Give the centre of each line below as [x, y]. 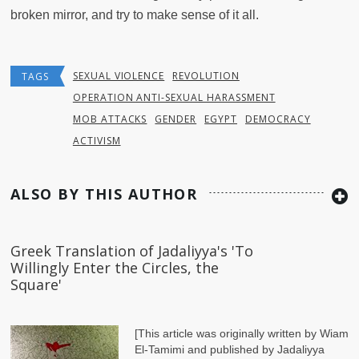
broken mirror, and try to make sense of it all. [138, 15]
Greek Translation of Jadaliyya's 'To [132, 251]
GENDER [176, 119]
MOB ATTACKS [110, 119]
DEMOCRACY [278, 119]
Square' [36, 285]
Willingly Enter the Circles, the [115, 268]
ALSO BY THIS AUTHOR [104, 194]
